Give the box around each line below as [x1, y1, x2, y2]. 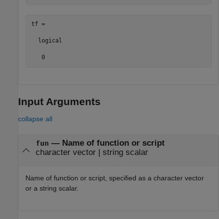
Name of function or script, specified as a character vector [25, 174, 204, 182]
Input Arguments [18, 95, 101, 107]
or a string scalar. [25, 184, 79, 192]
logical [31, 37, 62, 44]
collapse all [18, 114, 52, 123]
